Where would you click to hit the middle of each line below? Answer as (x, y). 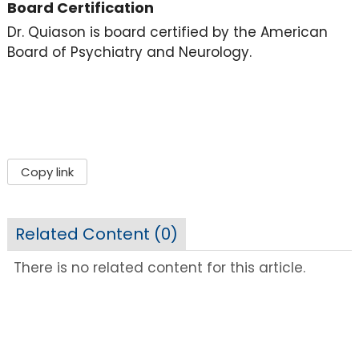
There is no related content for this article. (160, 267)
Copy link (47, 172)
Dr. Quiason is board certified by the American (167, 32)
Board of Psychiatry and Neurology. (133, 52)
